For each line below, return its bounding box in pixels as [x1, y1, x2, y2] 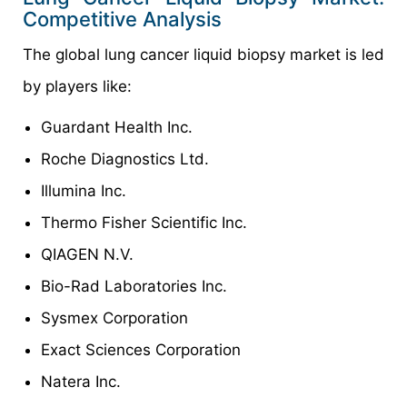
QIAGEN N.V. [41, 244, 134, 263]
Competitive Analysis [23, 6, 222, 31]
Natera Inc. [41, 372, 121, 391]
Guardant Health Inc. [41, 117, 193, 136]
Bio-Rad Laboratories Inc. [41, 276, 227, 295]
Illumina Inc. [41, 181, 126, 200]
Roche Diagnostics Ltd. [41, 149, 209, 168]
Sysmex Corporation [41, 308, 188, 327]
